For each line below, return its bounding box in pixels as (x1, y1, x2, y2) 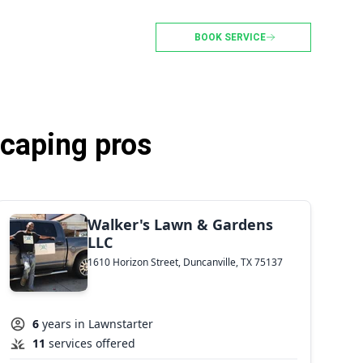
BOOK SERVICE (194, 31, 266, 43)
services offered (48, 335, 135, 351)
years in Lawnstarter (41, 315, 153, 331)
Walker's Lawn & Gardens (87, 214, 273, 234)
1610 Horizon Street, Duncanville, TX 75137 (87, 255, 283, 270)
